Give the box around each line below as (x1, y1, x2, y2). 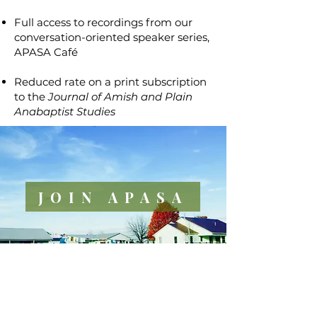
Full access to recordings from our (14, 16, 192, 29)
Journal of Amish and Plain (48, 90, 192, 103)
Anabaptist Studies (14, 105, 115, 118)
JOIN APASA (38, 187, 188, 207)
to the (14, 90, 48, 103)
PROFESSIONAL (43, 291, 180, 308)
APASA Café (14, 45, 78, 59)
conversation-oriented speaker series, (14, 30, 209, 44)
